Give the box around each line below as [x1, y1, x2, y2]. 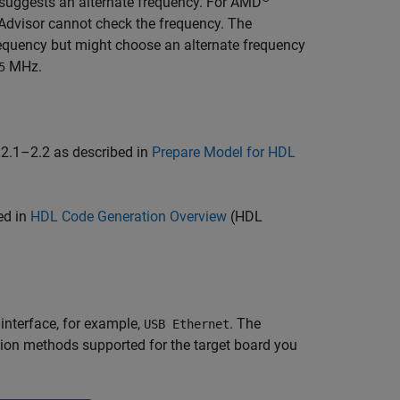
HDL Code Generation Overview [30, 208, 227, 225]
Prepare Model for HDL [152, 144, 296, 161]
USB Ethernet [144, 317, 229, 331]
